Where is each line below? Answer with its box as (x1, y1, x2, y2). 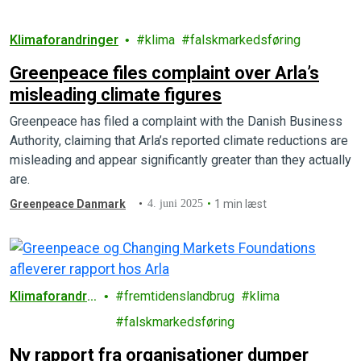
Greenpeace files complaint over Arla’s (10, 62, 319, 83)
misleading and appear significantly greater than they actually (10, 151, 351, 168)
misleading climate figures (10, 84, 222, 105)
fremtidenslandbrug (124, 288, 235, 304)
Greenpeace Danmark (10, 197, 126, 210)
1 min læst (214, 197, 268, 210)
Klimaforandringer (10, 31, 118, 48)
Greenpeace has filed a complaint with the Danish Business (10, 113, 342, 129)
